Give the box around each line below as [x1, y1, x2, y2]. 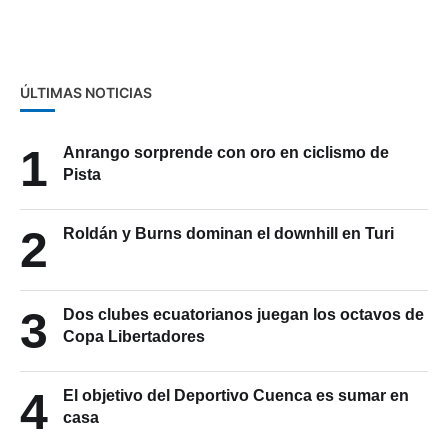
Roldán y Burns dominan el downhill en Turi [63, 225, 394, 243]
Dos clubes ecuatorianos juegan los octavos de [63, 306, 424, 324]
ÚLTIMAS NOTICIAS [20, 84, 152, 102]
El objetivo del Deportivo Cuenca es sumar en [63, 387, 409, 405]
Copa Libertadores [63, 328, 205, 346]
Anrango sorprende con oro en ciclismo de [63, 144, 389, 162]
